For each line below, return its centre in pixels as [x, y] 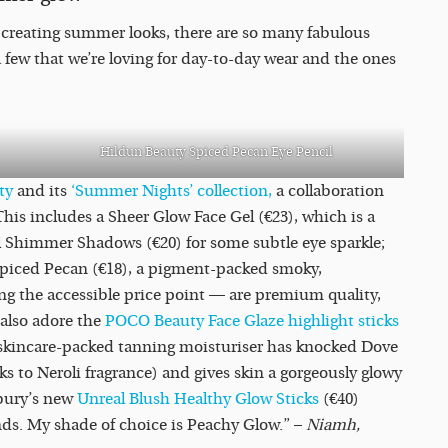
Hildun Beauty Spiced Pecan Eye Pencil [216, 152]
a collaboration [330, 191]
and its [44, 191]
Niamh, [333, 425]
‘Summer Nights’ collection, [173, 191]
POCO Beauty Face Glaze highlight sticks [252, 321]
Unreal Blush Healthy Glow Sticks [198, 399]
